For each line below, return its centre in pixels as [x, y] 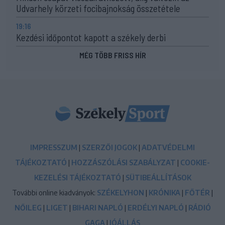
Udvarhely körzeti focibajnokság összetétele [98, 9]
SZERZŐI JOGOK [109, 148]
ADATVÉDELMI [168, 148]
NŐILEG [28, 208]
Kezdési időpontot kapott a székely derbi [91, 38]
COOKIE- [195, 163]
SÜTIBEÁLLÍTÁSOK [158, 178]
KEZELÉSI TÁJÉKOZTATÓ [77, 178]
